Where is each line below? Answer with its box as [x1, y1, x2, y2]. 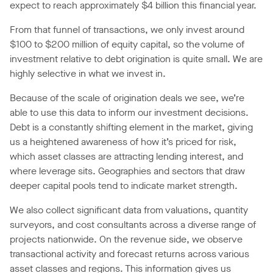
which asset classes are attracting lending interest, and [10, 150, 243, 163]
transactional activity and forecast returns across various [10, 247, 249, 261]
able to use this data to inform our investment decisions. [10, 106, 249, 119]
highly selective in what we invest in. [10, 67, 166, 80]
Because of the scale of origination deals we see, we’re [10, 91, 244, 105]
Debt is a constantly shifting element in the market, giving [10, 121, 253, 134]
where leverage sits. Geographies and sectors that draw [10, 165, 245, 178]
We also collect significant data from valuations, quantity [10, 204, 248, 217]
